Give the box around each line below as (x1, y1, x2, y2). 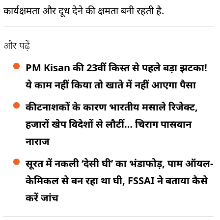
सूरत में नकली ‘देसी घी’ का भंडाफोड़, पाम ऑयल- (26, 156, 213, 170)
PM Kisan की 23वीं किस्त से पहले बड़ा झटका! (26, 60, 207, 74)
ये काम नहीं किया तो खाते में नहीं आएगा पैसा (26, 78, 196, 91)
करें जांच (26, 191, 58, 204)
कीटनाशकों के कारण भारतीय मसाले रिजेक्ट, (26, 100, 198, 113)
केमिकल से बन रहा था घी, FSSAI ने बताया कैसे (26, 173, 208, 187)
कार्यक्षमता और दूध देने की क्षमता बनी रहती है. (3, 3, 164, 17)
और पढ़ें (3, 38, 30, 52)
